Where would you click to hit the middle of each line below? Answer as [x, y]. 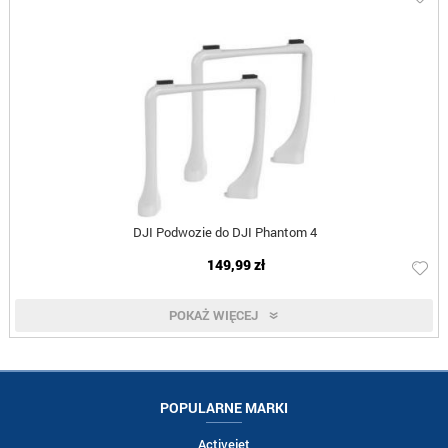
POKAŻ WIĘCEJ [214, 315]
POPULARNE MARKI [223, 408]
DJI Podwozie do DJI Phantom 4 [224, 232]
